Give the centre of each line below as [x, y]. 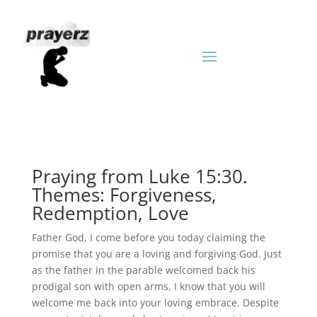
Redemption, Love [110, 213]
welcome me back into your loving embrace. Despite [155, 302]
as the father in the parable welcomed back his [143, 270]
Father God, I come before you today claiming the [148, 237]
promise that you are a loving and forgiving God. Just [156, 254]
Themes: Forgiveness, [124, 195]
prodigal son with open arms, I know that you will [148, 286]
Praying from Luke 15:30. [139, 176]
